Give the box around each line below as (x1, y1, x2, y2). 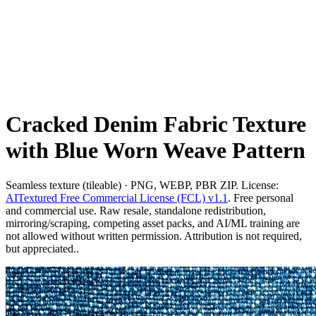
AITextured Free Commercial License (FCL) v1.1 (6, 191, 228, 204)
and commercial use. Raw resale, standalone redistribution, (6, 204, 266, 217)
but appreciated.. (6, 242, 79, 255)
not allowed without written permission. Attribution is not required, (6, 229, 302, 242)
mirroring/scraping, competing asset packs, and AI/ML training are (6, 217, 300, 229)
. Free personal (228, 191, 293, 204)
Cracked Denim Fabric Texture (6, 111, 306, 138)
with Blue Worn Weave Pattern (6, 138, 305, 164)
